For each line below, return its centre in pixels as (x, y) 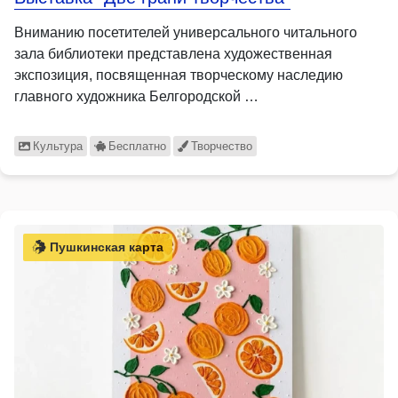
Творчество (222, 146)
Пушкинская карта (105, 247)
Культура (57, 146)
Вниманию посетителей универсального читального (186, 32)
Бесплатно (137, 146)
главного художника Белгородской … (136, 96)
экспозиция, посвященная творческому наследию (179, 75)
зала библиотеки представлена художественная (173, 53)
